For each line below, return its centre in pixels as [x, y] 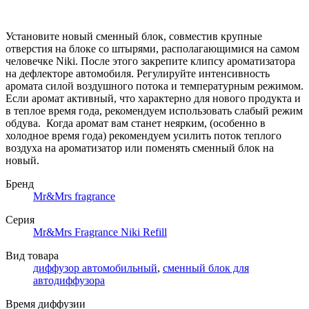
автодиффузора [69, 281]
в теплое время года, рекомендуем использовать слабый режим [154, 111]
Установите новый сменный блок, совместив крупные [134, 37]
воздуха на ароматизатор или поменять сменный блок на [140, 148]
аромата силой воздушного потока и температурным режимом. [154, 86]
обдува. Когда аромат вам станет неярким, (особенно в [136, 123]
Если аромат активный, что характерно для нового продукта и [153, 99]
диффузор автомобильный [95, 268]
